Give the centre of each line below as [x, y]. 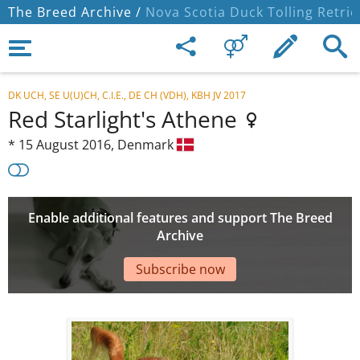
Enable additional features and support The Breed [180, 218]
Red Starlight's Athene [125, 119]
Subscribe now [180, 269]
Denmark [147, 145]
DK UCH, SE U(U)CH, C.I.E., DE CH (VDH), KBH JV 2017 [127, 95]
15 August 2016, [68, 145]
